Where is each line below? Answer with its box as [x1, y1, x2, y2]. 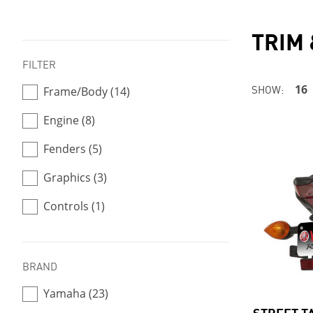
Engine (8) [43, 112, 95, 128]
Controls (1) [43, 198, 105, 214]
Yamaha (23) [43, 286, 108, 301]
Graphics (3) [43, 170, 107, 185]
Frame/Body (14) [43, 84, 130, 99]
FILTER [22, 56, 56, 72]
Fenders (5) [43, 141, 102, 156]
